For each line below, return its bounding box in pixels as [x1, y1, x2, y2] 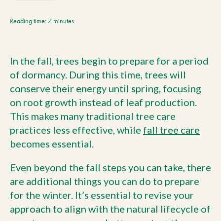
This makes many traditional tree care [10, 110, 176, 122]
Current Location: [10, 37, 79, 47]
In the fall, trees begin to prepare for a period [10, 55, 209, 67]
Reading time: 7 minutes [10, 17, 74, 25]
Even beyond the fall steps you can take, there [10, 161, 211, 173]
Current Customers [10, 6, 85, 17]
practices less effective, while [10, 124, 143, 136]
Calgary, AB [81, 37, 125, 47]
